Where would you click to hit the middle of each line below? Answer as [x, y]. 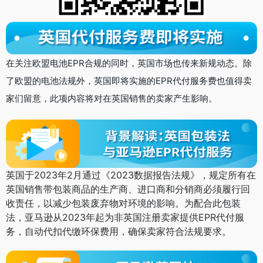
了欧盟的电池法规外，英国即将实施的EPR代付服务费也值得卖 [129, 80]
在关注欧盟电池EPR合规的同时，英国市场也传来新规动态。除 [129, 63]
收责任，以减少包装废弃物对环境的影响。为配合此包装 [123, 203]
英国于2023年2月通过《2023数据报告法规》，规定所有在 [131, 175]
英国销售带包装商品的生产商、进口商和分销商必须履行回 [128, 189]
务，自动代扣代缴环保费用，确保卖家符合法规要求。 [119, 231]
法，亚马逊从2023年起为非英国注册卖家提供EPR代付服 [125, 217]
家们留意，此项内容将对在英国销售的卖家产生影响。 [112, 98]
